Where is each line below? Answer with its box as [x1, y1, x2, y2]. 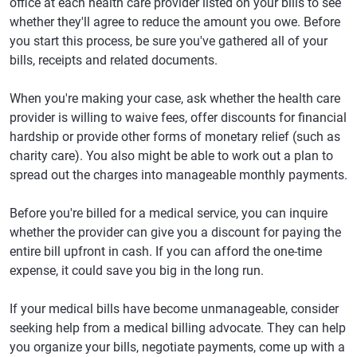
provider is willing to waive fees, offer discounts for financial [10, 110, 347, 125]
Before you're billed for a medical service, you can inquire [10, 206, 328, 221]
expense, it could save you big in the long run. [10, 263, 264, 278]
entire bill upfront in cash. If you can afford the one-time [10, 244, 322, 259]
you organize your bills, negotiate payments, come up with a [10, 339, 345, 355]
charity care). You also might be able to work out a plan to [10, 148, 333, 163]
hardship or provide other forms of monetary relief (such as [10, 129, 340, 144]
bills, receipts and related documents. [10, 53, 218, 68]
